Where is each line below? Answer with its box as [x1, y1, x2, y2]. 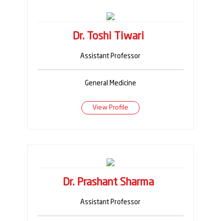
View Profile [93, 104, 128, 111]
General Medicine [85, 79, 136, 87]
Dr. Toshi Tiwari [72, 31, 144, 42]
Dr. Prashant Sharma [62, 177, 154, 188]
